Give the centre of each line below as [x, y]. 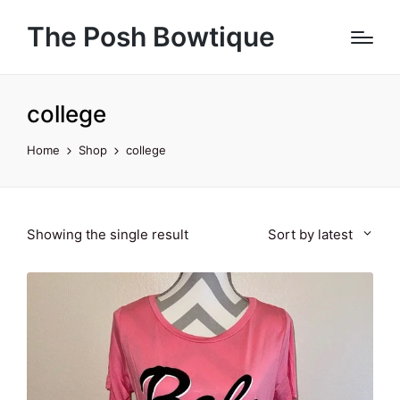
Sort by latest [311, 234]
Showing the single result [108, 234]
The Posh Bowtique [151, 37]
